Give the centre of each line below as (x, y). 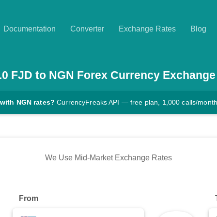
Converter (87, 29)
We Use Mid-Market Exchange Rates (108, 158)
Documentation (30, 29)
